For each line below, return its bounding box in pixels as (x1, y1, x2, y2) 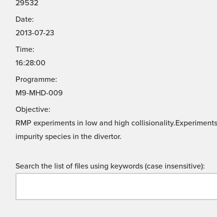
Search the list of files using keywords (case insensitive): (15, 161, 205, 171)
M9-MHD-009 (15, 88, 63, 98)
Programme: (15, 75, 57, 85)
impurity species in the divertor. (15, 132, 122, 142)
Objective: (15, 105, 50, 115)
